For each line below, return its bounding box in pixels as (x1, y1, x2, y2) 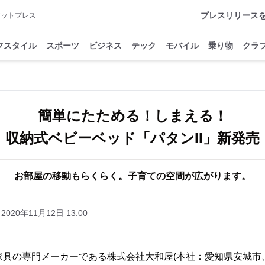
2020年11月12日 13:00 (1, 208, 88, 218)
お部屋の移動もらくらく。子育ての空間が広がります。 (14, 171, 251, 181)
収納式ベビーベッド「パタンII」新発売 (5, 130, 260, 146)
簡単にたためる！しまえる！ (37, 108, 228, 124)
